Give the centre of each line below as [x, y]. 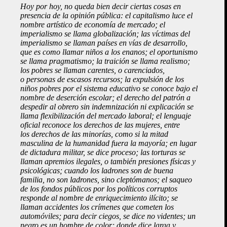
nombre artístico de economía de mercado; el [93, 24]
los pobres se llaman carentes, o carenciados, [92, 70]
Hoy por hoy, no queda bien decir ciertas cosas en [101, 6]
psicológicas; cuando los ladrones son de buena [97, 170]
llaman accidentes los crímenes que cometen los [97, 207]
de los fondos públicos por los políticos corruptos [99, 188]
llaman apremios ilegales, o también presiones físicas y [108, 161]
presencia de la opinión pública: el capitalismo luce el [106, 15]
